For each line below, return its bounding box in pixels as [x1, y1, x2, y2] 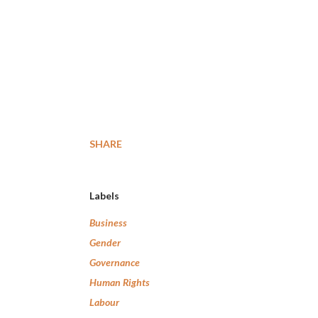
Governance [89, 256, 140, 268]
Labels [89, 190, 119, 202]
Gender [89, 236, 121, 248]
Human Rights [89, 276, 150, 288]
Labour [89, 296, 119, 308]
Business [89, 216, 127, 229]
